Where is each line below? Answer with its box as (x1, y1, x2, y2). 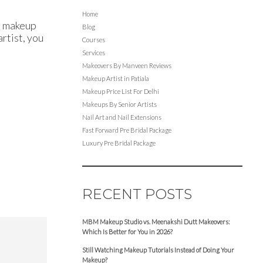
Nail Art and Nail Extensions (82, 113, 161, 121)
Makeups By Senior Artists (82, 100, 157, 108)
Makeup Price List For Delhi (82, 87, 159, 95)
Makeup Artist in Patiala (82, 74, 149, 82)
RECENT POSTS (82, 185, 192, 203)
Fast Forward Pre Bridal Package (82, 126, 171, 134)
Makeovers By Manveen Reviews (82, 61, 171, 69)
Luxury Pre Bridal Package (82, 139, 156, 147)
